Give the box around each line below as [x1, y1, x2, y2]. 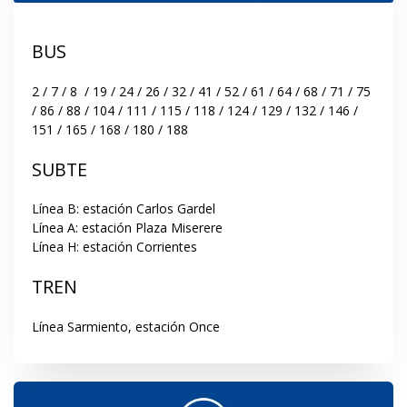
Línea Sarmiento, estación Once [32, 317, 220, 335]
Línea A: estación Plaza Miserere [32, 219, 223, 237]
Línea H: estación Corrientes [32, 238, 197, 256]
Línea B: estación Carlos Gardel [32, 200, 215, 218]
